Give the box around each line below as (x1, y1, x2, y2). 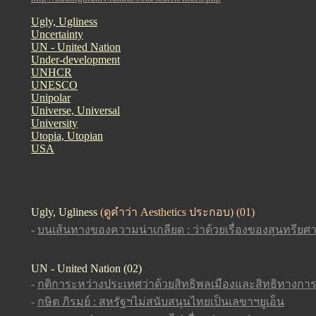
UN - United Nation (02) (31, 262, 142, 274)
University (31, 117, 78, 129)
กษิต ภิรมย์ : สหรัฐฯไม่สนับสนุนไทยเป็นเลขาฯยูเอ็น (37, 296, 284, 308)
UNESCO (31, 79, 78, 91)
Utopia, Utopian (31, 130, 103, 142)
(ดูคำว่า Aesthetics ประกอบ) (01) (100, 206, 255, 218)
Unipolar (31, 92, 71, 104)
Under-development (31, 54, 120, 66)
